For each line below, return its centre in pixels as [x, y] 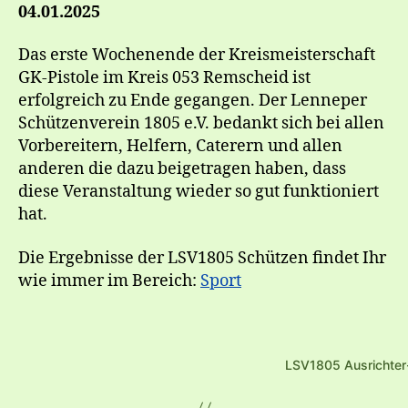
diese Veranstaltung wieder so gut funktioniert [199, 192]
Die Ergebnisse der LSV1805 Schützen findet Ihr [202, 258]
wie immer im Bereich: [109, 280]
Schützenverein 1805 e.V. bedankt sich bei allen [201, 123]
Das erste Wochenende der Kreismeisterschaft [197, 55]
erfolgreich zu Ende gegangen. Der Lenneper [193, 101]
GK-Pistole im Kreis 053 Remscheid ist [164, 78]
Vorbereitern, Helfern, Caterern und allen [180, 146]
